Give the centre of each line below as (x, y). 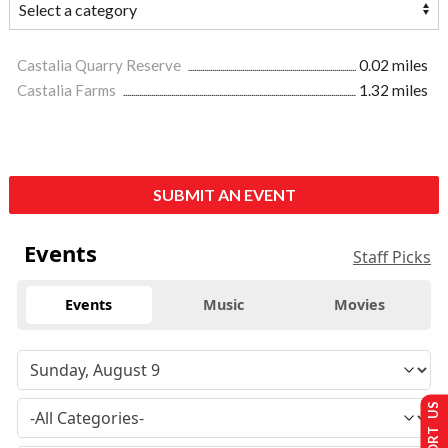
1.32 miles (393, 90)
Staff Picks (392, 257)
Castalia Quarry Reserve (100, 65)
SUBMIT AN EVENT (224, 195)
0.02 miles (393, 65)
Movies (359, 305)
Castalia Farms (68, 90)
